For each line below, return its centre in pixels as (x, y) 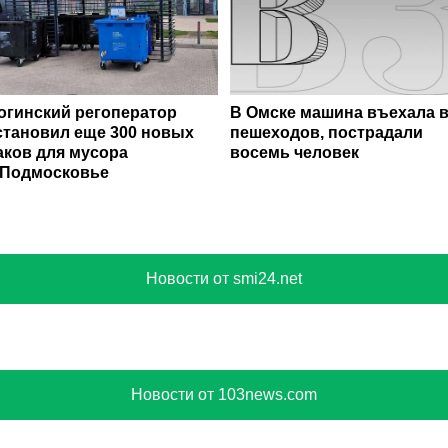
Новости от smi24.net (224, 279)
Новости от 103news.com (224, 395)
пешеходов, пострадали (326, 133)
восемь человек (294, 153)
